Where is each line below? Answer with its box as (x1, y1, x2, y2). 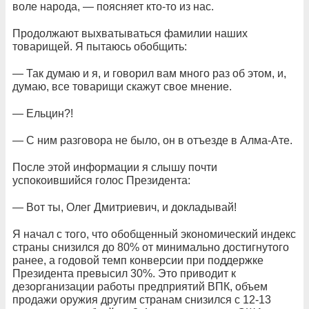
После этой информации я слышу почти (12, 161, 217, 173)
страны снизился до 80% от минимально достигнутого (12, 241, 289, 253)
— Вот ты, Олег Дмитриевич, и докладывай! (12, 201, 237, 213)
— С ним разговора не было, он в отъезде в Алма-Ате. (12, 134, 292, 146)
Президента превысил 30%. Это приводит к (12, 268, 236, 279)
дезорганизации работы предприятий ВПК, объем (12, 281, 268, 292)
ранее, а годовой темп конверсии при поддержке (12, 255, 263, 266)
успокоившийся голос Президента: (12, 175, 190, 186)
